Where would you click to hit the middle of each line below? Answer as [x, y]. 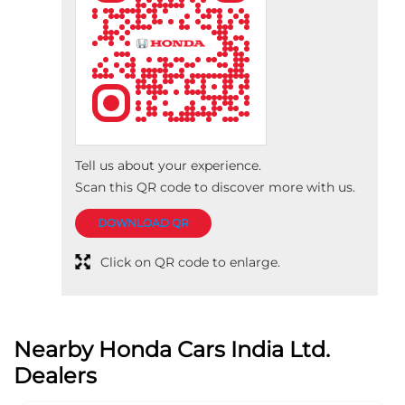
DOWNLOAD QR [143, 222]
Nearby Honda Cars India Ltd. [172, 349]
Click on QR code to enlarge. [190, 263]
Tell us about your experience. [168, 165]
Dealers [55, 375]
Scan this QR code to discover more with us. [215, 187]
